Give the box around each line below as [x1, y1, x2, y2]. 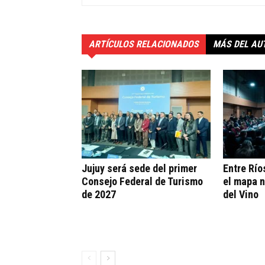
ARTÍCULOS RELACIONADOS [89, 38, 199, 50]
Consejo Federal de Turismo [82, 175, 203, 188]
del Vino [223, 188, 258, 201]
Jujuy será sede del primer [82, 162, 197, 175]
